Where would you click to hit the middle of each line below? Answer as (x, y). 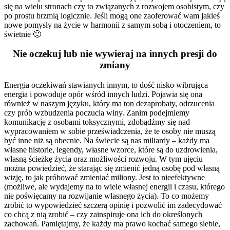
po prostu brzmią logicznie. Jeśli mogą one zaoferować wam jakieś (112, 15)
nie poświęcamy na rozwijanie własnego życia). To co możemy (107, 196)
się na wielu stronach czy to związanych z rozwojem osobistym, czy (114, 6)
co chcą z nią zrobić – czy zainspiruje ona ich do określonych (103, 215)
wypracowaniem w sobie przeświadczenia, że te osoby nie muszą (110, 131)
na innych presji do (175, 54)
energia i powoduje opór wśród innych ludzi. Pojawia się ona (103, 94)
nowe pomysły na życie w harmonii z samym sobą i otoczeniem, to (112, 25)
